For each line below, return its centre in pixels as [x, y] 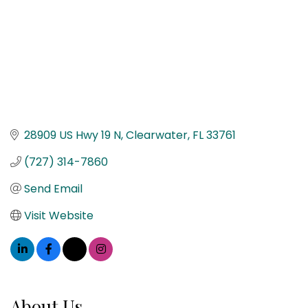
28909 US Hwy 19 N [73, 135]
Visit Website [59, 215]
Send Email [53, 188]
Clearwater [157, 135]
